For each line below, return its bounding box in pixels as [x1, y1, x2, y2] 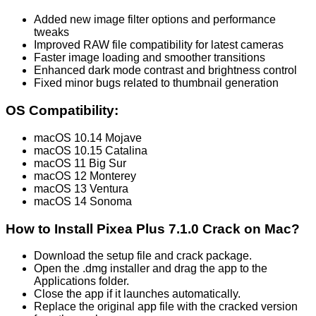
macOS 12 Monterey [34, 169, 136, 182]
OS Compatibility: [6, 103, 119, 119]
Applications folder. [34, 275, 129, 288]
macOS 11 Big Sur [34, 157, 126, 169]
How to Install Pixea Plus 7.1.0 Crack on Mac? [6, 221, 300, 236]
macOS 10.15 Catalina [34, 144, 147, 157]
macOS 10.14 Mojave [34, 131, 142, 144]
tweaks [34, 26, 69, 39]
